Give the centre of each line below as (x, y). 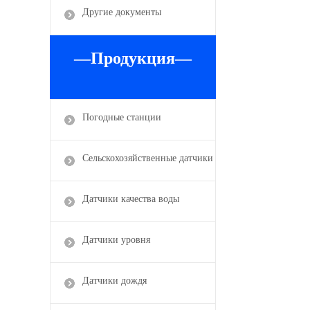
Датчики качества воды (131, 199)
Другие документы (122, 12)
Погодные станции (122, 117)
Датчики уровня (116, 239)
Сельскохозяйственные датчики (148, 158)
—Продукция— (133, 58)
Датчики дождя (115, 280)
